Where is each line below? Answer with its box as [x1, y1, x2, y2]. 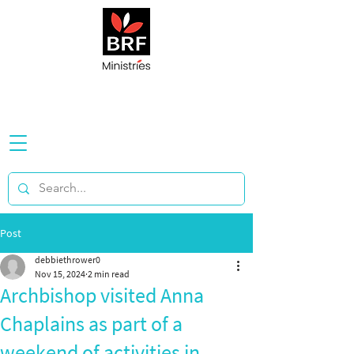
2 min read [88, 268, 130, 280]
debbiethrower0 [35, 254, 100, 265]
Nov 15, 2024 [35, 268, 85, 280]
